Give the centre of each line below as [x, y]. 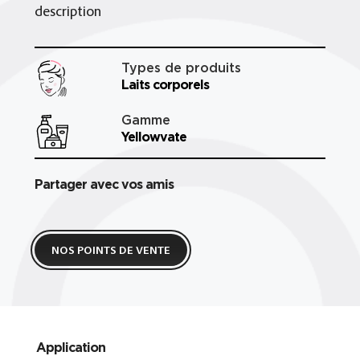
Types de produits [182, 67]
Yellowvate [154, 136]
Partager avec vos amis [104, 184]
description [67, 12]
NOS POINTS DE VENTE [110, 251]
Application [70, 347]
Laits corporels [166, 84]
